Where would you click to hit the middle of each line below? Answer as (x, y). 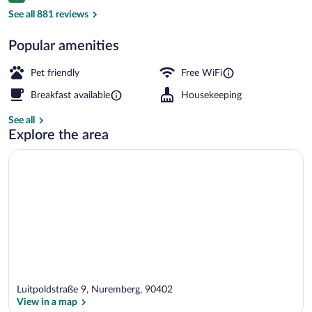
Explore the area (58, 135)
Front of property (189, 9)
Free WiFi (202, 73)
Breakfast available (70, 95)
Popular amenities (64, 46)
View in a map (47, 303)
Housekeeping (211, 95)
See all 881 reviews (48, 14)
